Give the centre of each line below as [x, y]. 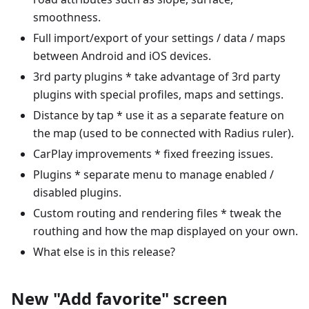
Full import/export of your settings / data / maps [159, 38]
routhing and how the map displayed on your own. [166, 231]
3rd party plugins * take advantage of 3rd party [157, 76]
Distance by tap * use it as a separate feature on [159, 115]
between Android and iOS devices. [122, 56]
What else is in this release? [104, 251]
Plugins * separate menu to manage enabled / [153, 174]
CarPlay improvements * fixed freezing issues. [153, 153]
